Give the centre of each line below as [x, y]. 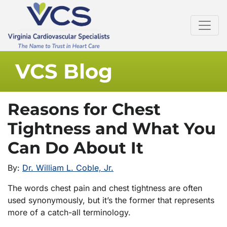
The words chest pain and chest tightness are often [105, 188]
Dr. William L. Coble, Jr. [68, 168]
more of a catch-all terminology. [69, 213]
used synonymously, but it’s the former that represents [111, 200]
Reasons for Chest [84, 109]
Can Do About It [75, 148]
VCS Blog [64, 71]
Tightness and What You [112, 129]
